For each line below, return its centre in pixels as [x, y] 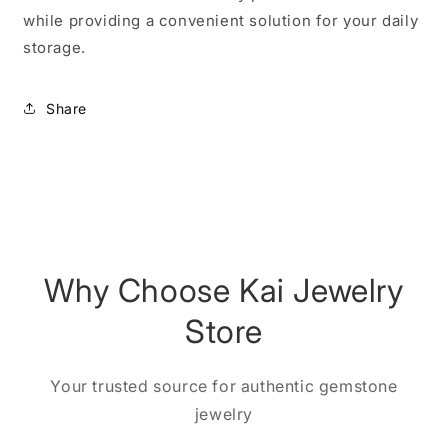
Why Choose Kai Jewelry [224, 290]
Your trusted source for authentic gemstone [224, 386]
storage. [54, 47]
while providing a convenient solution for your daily [221, 20]
